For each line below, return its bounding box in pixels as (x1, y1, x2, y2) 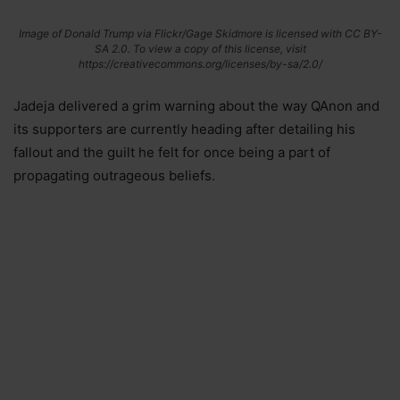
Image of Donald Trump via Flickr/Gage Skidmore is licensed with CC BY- (18, 27, 382, 41)
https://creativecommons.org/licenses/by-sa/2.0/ (78, 57, 322, 71)
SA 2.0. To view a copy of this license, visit (94, 42, 306, 56)
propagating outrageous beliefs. (13, 167, 215, 185)
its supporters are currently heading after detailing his (13, 121, 355, 138)
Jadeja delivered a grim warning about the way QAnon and (13, 97, 379, 115)
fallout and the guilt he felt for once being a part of (13, 144, 330, 162)
